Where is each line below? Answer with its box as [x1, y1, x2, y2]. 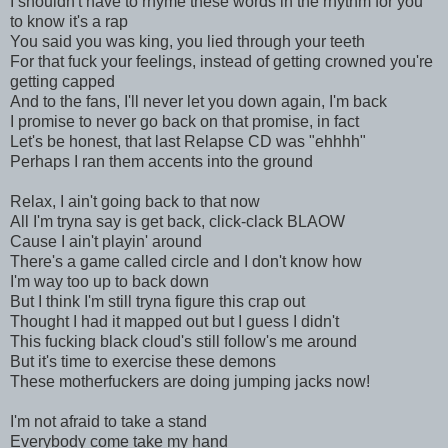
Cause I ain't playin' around [10, 232, 202, 250]
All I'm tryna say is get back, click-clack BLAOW [10, 212, 345, 230]
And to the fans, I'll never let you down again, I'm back [10, 92, 387, 110]
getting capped [10, 72, 115, 90]
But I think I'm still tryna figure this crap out [10, 292, 305, 310]
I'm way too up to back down [10, 272, 209, 290]
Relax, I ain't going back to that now [10, 192, 260, 210]
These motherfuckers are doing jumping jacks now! [10, 372, 370, 390]
